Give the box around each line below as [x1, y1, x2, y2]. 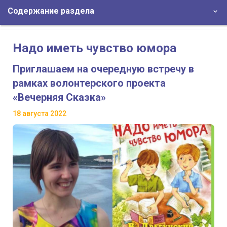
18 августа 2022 [13, 109, 66, 118]
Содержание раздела [8, 6, 94, 16]
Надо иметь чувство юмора [13, 41, 176, 56]
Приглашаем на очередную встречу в [13, 63, 194, 75]
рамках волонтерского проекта [13, 77, 166, 90]
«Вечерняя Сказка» [13, 91, 106, 104]
